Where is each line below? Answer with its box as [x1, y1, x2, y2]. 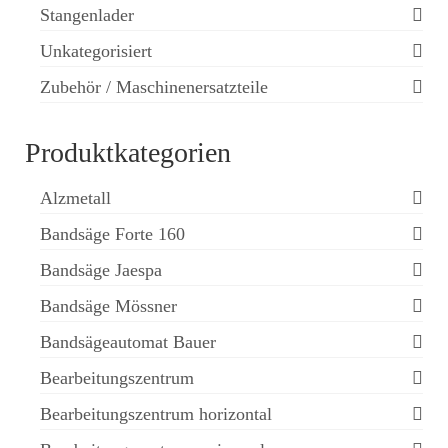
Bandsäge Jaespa [40, 260, 162, 280]
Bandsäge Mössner [40, 296, 177, 316]
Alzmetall [40, 188, 111, 208]
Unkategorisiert [40, 41, 152, 61]
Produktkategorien [25, 137, 231, 168]
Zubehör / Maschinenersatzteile [40, 77, 268, 97]
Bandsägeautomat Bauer [40, 332, 216, 352]
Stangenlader [40, 5, 134, 25]
